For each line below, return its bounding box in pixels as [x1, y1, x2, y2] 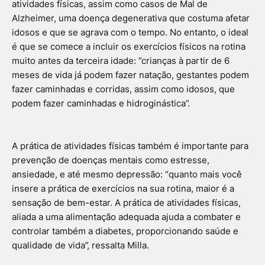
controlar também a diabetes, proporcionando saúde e [12, 225, 238, 237]
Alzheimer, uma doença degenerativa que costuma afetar [12, 12, 250, 24]
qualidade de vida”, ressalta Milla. [12, 240, 149, 251]
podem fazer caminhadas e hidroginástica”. [12, 98, 190, 109]
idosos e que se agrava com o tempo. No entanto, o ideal [12, 27, 248, 38]
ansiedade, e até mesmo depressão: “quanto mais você [12, 169, 242, 180]
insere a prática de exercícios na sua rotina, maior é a [12, 183, 234, 195]
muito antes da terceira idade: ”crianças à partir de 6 [12, 55, 230, 67]
